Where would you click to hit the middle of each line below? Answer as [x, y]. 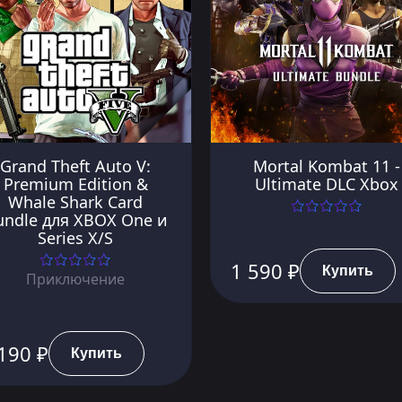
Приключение [75, 279]
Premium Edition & [75, 184]
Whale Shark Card [75, 201]
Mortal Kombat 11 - [327, 166]
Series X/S [75, 237]
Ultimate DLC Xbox [327, 184]
